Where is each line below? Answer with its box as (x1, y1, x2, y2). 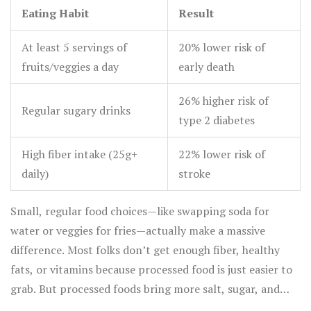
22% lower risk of (178, 146, 265, 162)
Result (178, 6, 214, 22)
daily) (22, 166, 49, 182)
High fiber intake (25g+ (22, 146, 137, 162)
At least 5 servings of (22, 40, 127, 56)
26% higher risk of (178, 93, 269, 109)
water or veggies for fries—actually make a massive (10, 223, 265, 239)
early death (178, 59, 235, 75)
